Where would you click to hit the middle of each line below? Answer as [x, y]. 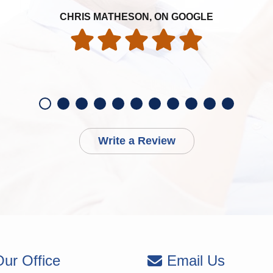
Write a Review [136, 140]
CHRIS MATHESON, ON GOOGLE [136, 16]
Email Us [196, 260]
